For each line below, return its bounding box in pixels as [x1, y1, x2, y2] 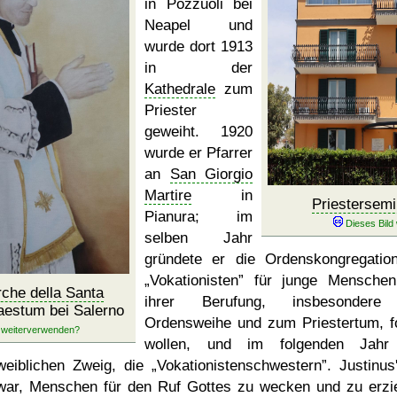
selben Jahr [144, 230, 253, 246]
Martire [144, 187, 191, 204]
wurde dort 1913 [144, 38, 253, 55]
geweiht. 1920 [144, 123, 253, 140]
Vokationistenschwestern [157, 357, 322, 374]
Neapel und [144, 17, 253, 34]
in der [144, 59, 253, 76]
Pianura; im [144, 208, 253, 225]
